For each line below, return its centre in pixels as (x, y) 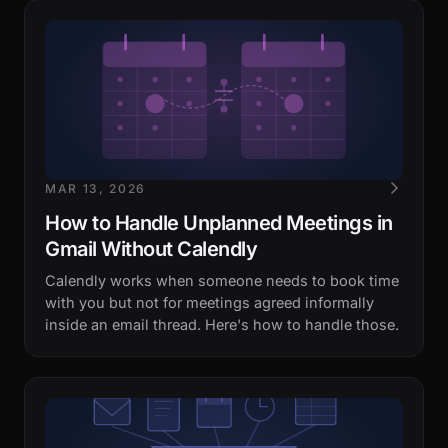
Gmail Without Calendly (151, 249)
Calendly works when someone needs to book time (222, 280)
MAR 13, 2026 (96, 188)
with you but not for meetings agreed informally (209, 302)
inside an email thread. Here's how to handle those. (222, 324)
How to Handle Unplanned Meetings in (219, 223)
